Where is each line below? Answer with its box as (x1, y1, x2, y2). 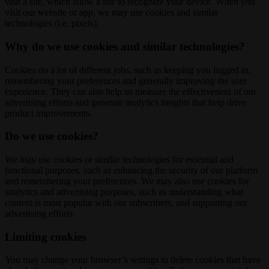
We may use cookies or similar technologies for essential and (5, 154, 234, 165)
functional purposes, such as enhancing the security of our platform (5, 165, 258, 175)
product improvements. (5, 107, 92, 118)
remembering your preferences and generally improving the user (5, 75, 247, 86)
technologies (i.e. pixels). (5, 18, 99, 29)
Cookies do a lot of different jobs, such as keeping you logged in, (5, 64, 251, 75)
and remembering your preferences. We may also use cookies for (5, 176, 249, 186)
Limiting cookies (5, 230, 86, 243)
